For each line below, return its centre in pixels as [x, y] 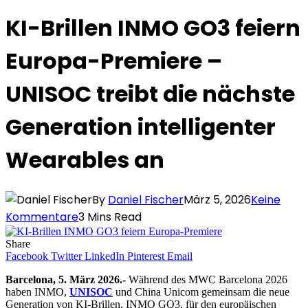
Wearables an [85, 159]
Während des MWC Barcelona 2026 [208, 280]
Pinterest [146, 256]
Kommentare [42, 217]
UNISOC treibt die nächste [150, 93]
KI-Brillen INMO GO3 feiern [153, 27]
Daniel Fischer [146, 200]
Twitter [66, 256]
